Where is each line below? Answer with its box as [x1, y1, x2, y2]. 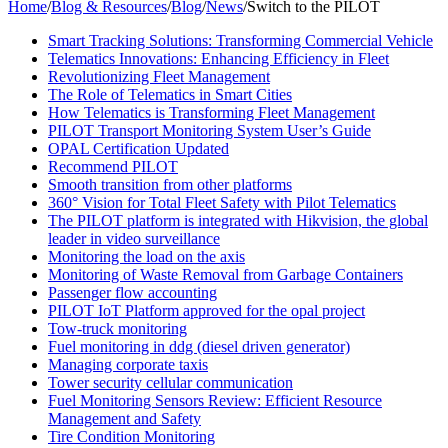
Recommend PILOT [48, 158, 178, 175]
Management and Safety [48, 410, 201, 427]
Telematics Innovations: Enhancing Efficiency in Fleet [48, 50, 389, 67]
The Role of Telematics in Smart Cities [48, 86, 292, 103]
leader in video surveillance [48, 230, 220, 247]
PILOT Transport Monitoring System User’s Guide [48, 122, 371, 139]
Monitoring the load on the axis [48, 248, 245, 265]
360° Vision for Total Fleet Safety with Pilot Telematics [48, 194, 396, 211]
